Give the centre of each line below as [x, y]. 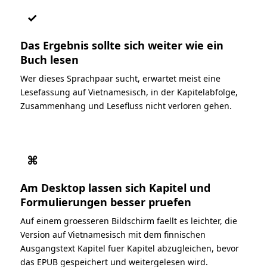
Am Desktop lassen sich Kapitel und [115, 187]
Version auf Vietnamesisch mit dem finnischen [113, 234]
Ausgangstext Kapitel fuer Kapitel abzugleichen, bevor [130, 248]
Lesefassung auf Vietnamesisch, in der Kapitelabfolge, [129, 92]
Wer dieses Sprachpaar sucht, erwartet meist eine [120, 78]
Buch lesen [49, 59]
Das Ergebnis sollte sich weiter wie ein [122, 45]
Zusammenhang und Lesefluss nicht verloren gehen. [126, 105]
